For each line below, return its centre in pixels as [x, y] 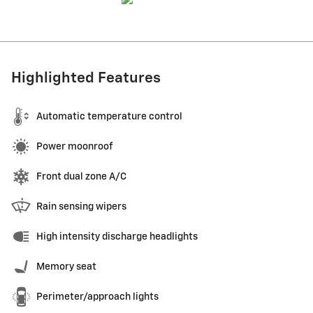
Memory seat [66, 267]
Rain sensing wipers [81, 207]
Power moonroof [74, 147]
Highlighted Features [86, 79]
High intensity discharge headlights [117, 237]
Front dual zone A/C [81, 177]
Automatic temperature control [109, 117]
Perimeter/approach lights [97, 297]
